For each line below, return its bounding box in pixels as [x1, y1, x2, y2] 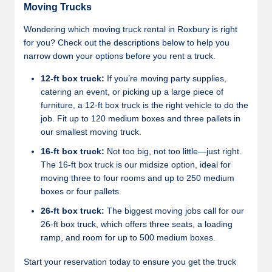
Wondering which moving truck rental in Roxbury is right [24, 24, 237, 34]
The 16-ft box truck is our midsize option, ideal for [41, 160, 231, 169]
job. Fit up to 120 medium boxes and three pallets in [41, 114, 240, 123]
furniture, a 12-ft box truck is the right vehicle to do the [41, 100, 248, 110]
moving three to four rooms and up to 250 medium [41, 173, 234, 183]
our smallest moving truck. [41, 127, 141, 137]
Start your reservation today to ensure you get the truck [24, 257, 236, 267]
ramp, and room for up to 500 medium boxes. [41, 233, 216, 242]
